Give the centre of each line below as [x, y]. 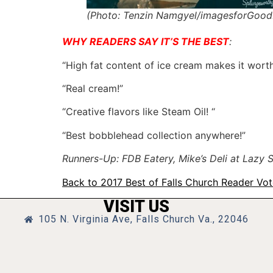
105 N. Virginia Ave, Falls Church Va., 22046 [143, 219]
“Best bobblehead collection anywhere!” [154, 135]
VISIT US [136, 206]
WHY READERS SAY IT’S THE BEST [146, 42]
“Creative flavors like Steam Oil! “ [139, 112]
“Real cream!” [93, 88]
